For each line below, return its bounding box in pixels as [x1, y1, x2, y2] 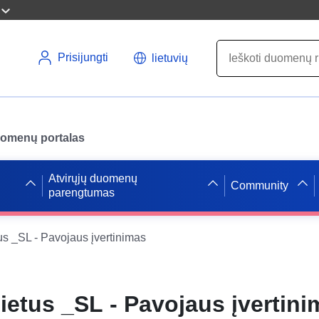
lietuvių [152, 51, 188, 64]
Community [231, 179, 289, 192]
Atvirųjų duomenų [48, 172, 137, 184]
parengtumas [48, 186, 115, 199]
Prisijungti [58, 51, 108, 63]
